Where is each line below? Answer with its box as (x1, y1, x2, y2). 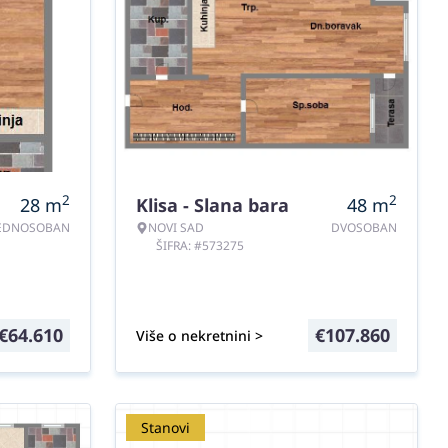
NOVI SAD (148, 219, 204, 236)
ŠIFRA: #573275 (156, 237, 244, 254)
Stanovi (141, 418, 190, 437)
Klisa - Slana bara (136, 193, 289, 217)
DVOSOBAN (331, 219, 397, 236)
